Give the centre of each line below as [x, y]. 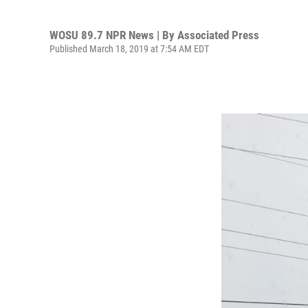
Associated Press [218, 35]
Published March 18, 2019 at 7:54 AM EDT [129, 48]
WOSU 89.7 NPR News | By [113, 35]
